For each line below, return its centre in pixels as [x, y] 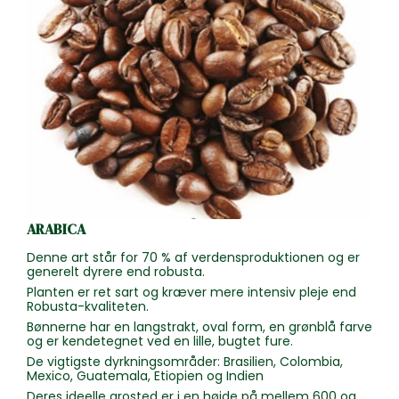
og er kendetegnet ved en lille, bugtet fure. [160, 341]
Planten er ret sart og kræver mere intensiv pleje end [191, 292]
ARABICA [56, 229]
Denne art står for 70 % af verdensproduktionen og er [193, 257]
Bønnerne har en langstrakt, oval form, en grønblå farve [199, 326]
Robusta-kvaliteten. [88, 306]
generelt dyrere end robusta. [118, 271]
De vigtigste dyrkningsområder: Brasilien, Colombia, [185, 361]
